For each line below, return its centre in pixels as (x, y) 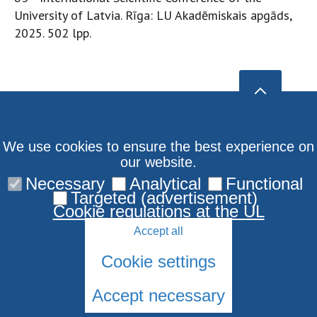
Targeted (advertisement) (164, 198)
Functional (264, 184)
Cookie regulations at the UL (158, 211)
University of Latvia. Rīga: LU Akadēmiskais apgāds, (153, 15)
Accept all (158, 231)
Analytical (165, 184)
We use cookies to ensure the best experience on (158, 146)
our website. (158, 162)
